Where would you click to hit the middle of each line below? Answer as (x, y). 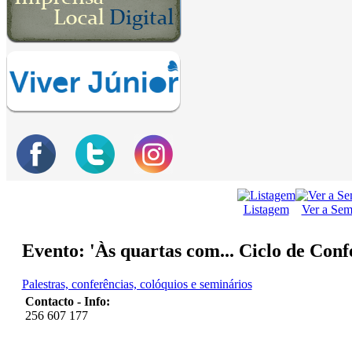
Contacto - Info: (67, 302)
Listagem (266, 210)
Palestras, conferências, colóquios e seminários (137, 284)
